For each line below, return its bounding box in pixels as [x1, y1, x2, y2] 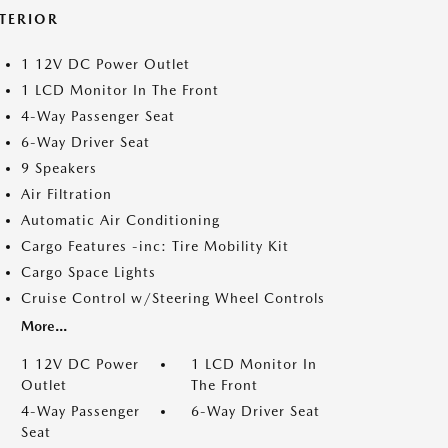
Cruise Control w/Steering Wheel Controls [21, 290, 325, 306]
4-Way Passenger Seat [21, 108, 175, 124]
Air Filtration [21, 186, 112, 202]
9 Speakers [21, 160, 97, 176]
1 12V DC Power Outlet [21, 56, 190, 72]
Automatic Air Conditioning [21, 212, 220, 228]
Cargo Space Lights [21, 264, 156, 280]
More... [21, 318, 67, 334]
